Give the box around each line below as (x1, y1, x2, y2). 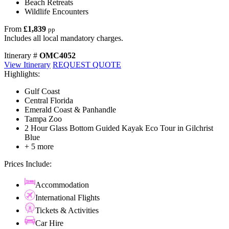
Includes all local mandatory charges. (4, 34, 123, 43)
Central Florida (25, 96, 73, 105)
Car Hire (35, 219, 63, 228)
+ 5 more (25, 142, 54, 151)
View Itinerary (4, 60, 51, 70)
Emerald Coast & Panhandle (25, 105, 116, 114)
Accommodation (35, 180, 89, 190)
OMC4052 (39, 51, 76, 60)
